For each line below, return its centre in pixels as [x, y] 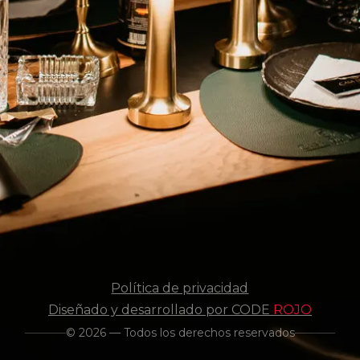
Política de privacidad [180, 288]
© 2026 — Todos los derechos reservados [180, 333]
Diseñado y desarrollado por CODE [160, 310]
